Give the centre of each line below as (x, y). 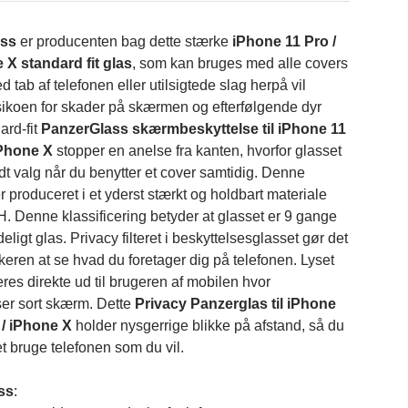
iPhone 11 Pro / (285, 41)
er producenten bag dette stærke (125, 41)
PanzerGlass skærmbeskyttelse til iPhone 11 (194, 128)
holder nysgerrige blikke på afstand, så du (209, 325)
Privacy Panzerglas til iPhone (236, 303)
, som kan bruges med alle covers (240, 63)
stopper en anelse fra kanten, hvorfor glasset (198, 150)
